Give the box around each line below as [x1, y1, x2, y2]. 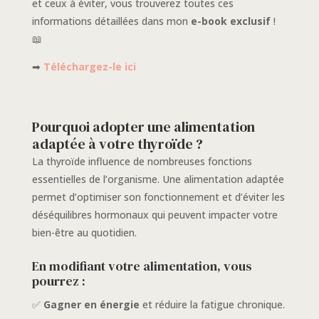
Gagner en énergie [43, 298, 140, 312]
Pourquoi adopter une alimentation [31, 117, 255, 137]
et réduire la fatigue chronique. [139, 298, 285, 312]
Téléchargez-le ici [43, 60, 139, 74]
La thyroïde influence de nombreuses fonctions [31, 155, 252, 169]
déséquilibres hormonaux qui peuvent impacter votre [31, 208, 278, 222]
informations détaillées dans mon [31, 14, 191, 28]
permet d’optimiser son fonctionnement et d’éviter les [31, 190, 285, 204]
